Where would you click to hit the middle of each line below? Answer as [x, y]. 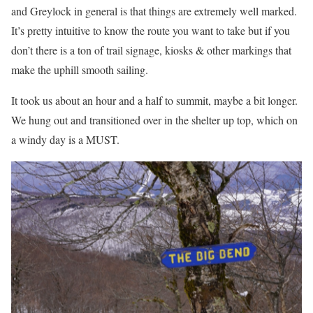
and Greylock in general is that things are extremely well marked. [154, 10]
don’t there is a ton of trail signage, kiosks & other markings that [151, 50]
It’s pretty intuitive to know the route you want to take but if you [151, 30]
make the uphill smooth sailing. [80, 69]
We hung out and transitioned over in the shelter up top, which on [154, 119]
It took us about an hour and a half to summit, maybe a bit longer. [154, 100]
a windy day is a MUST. [65, 139]
